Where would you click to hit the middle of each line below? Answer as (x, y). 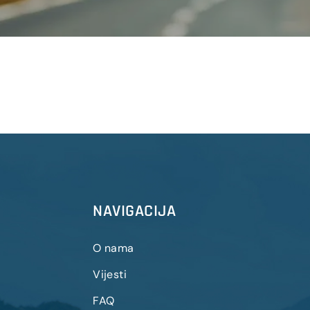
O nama (113, 248)
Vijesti (110, 274)
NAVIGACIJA (135, 211)
